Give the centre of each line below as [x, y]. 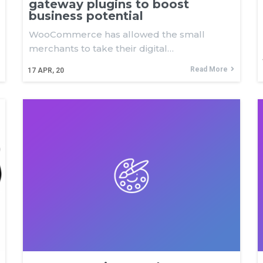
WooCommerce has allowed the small [117, 34]
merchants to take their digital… [101, 48]
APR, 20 [51, 70]
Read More [209, 69]
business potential [86, 16]
